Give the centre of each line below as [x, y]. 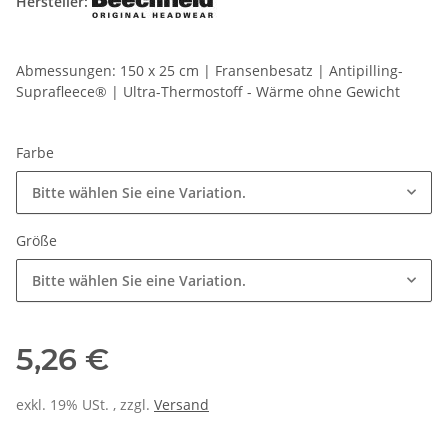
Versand [181, 405]
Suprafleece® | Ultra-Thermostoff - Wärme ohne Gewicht [208, 92]
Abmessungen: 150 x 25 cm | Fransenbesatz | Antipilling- [209, 71]
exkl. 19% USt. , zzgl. [85, 405]
